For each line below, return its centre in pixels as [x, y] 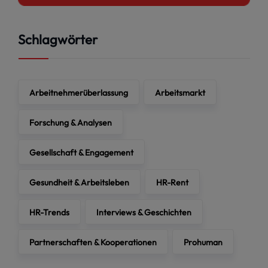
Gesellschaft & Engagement [81, 152]
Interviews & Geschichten [144, 212]
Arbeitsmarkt [180, 92]
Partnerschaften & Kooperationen [93, 242]
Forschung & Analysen [71, 122]
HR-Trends [49, 212]
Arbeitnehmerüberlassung [79, 92]
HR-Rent [172, 182]
